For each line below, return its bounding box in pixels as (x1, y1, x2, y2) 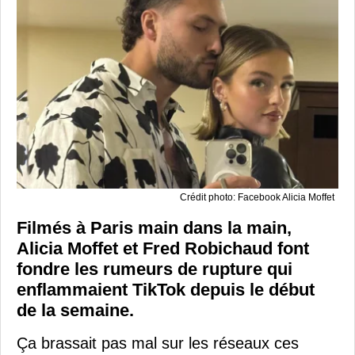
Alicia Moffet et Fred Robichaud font (17, 239, 309, 259)
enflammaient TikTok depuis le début (17, 280, 315, 300)
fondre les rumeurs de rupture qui (17, 259, 292, 280)
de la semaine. (17, 300, 134, 321)
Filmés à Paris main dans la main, (17, 218, 292, 239)
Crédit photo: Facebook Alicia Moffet (180, 192, 334, 204)
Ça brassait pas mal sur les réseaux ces (17, 334, 299, 353)
